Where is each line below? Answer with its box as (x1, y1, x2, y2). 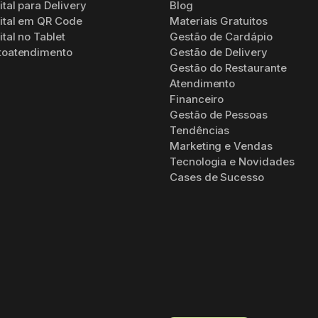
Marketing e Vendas (170, 139, 273, 153)
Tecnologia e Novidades (170, 155, 295, 168)
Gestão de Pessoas (170, 108, 268, 121)
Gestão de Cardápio (170, 30, 273, 43)
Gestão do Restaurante (170, 61, 287, 75)
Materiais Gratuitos (170, 14, 268, 28)
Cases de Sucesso (170, 170, 264, 184)
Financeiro (170, 92, 224, 106)
